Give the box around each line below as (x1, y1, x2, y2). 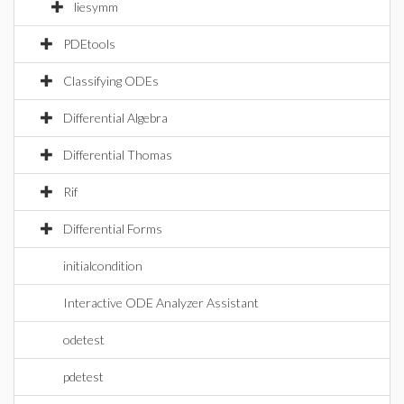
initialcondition (63, 258, 142, 273)
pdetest (63, 369, 104, 384)
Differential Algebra (63, 110, 168, 125)
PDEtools (63, 36, 115, 51)
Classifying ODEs (63, 73, 159, 88)
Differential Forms (63, 221, 162, 236)
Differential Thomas (63, 147, 172, 162)
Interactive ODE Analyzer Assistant (63, 295, 259, 310)
